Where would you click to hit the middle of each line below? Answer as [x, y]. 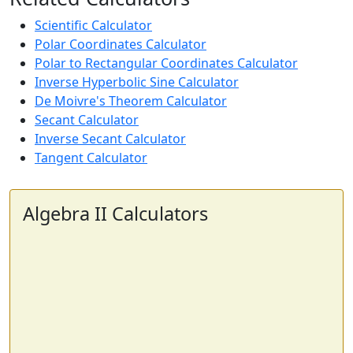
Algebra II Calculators [115, 214]
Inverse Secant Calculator [110, 139]
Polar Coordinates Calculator [121, 44]
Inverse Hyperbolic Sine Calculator [137, 82]
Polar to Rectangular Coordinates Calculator [166, 63]
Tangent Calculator [91, 158]
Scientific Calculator [93, 25]
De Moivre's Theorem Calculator [131, 101]
